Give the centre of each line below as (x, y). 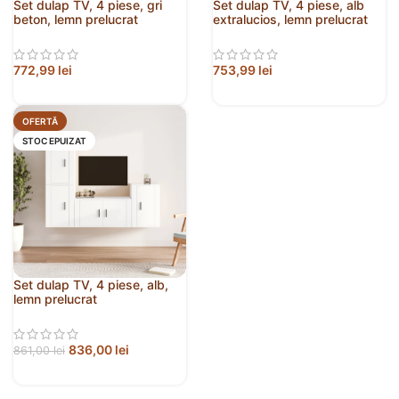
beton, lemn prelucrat (76, 20)
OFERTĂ (40, 122)
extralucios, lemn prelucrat (290, 20)
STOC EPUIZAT (54, 141)
